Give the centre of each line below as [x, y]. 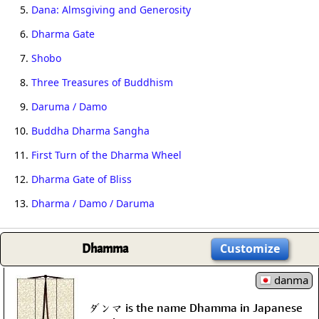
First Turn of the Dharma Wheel [106, 155]
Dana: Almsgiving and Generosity [111, 10]
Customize [250, 249]
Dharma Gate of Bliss [82, 179]
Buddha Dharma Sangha [131, 131]
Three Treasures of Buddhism [102, 82]
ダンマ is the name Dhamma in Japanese [195, 307]
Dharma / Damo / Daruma [93, 203]
